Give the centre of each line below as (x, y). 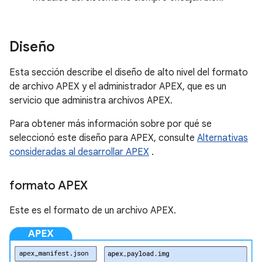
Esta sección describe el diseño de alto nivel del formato (129, 73)
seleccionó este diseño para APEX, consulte (103, 138)
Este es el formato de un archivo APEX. (93, 211)
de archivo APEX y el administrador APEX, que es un (118, 87)
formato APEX (49, 186)
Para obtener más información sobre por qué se (111, 124)
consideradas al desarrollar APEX (79, 152)
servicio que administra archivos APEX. (91, 101)
